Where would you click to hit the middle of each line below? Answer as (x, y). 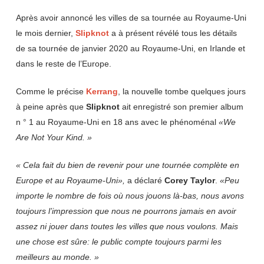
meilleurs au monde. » (57, 257)
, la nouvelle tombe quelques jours (181, 91)
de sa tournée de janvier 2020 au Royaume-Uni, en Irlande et (130, 48)
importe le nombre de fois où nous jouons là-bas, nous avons (130, 196)
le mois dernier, (45, 33)
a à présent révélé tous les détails (173, 33)
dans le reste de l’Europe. (63, 64)
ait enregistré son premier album (181, 107)
